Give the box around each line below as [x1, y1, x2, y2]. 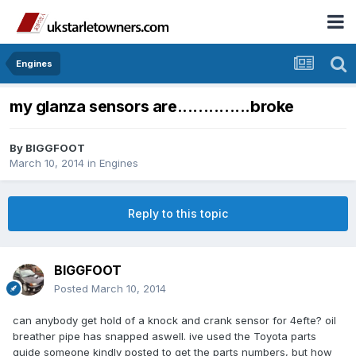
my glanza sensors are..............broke [10, 97, 294, 117]
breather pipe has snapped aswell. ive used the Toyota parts [13, 330, 316, 343]
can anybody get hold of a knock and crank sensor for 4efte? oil [13, 314, 336, 327]
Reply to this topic [128, 207, 228, 221]
